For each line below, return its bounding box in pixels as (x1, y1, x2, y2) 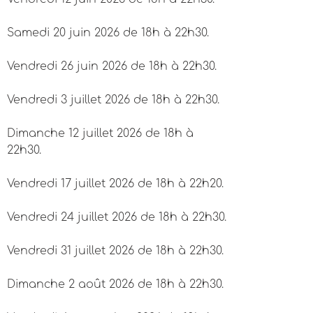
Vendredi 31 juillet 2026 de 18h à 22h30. (7, 245, 224, 257)
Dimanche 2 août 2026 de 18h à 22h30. (7, 278, 224, 291)
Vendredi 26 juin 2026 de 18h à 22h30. (7, 60, 217, 73)
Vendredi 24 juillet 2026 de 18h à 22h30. (7, 211, 226, 224)
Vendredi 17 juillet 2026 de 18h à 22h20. (7, 177, 224, 190)
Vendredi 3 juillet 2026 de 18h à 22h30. (7, 94, 219, 106)
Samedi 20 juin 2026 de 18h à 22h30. (7, 27, 209, 39)
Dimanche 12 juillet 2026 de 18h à (7, 127, 194, 140)
